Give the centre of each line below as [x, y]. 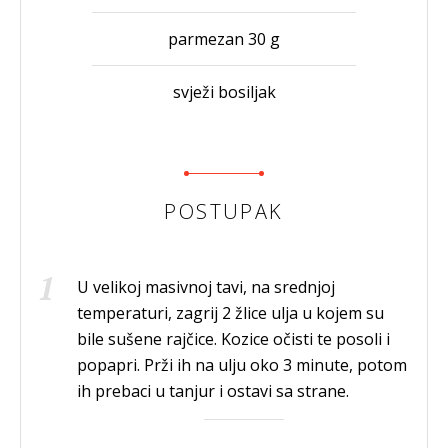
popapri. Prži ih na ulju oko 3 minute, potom [242, 364]
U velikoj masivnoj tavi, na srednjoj [206, 286]
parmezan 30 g [224, 38]
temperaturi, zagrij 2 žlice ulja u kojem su [230, 312]
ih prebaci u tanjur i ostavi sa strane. [213, 390]
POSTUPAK [224, 211]
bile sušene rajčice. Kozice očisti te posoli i [233, 338]
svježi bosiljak [224, 91]
